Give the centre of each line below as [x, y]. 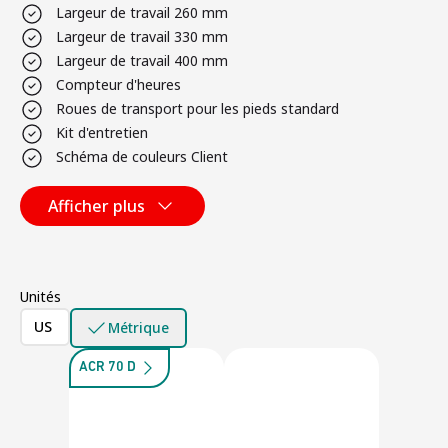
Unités [40, 296]
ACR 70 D [107, 367]
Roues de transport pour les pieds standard [197, 108]
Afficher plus [96, 205]
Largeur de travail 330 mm [142, 36]
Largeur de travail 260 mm [142, 12]
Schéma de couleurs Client [142, 156]
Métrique [138, 327]
